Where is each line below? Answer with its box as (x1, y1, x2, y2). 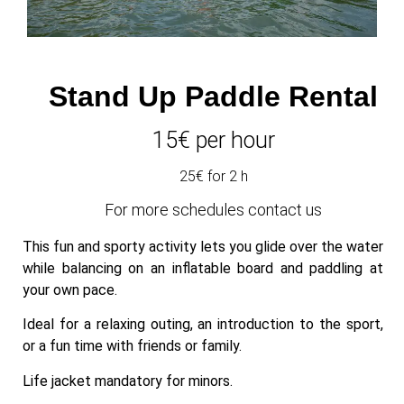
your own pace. (23, 280, 117, 298)
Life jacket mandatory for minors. (23, 372, 233, 390)
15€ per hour (151, 126, 275, 153)
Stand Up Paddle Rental (49, 79, 378, 113)
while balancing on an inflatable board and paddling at (23, 259, 383, 277)
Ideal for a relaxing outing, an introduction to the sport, (23, 316, 383, 334)
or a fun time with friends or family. (23, 337, 242, 355)
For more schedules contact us (105, 199, 322, 219)
